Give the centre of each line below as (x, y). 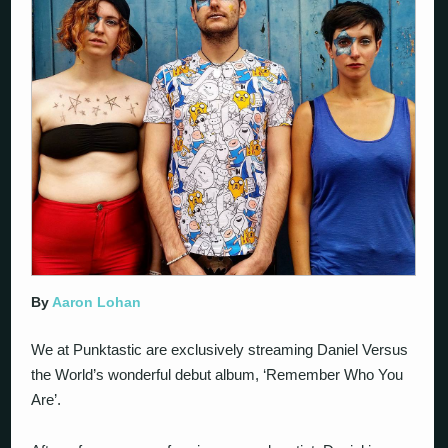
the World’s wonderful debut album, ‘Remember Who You (217, 375)
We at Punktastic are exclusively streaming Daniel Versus (220, 350)
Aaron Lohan (97, 302)
